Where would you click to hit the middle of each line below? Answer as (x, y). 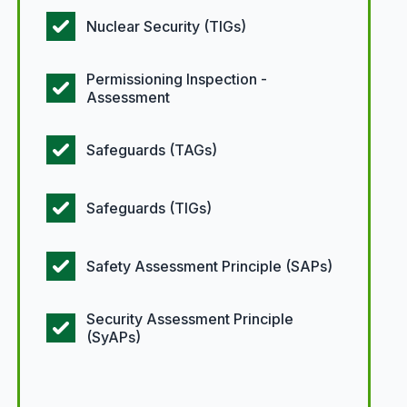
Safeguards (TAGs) (151, 150)
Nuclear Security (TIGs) (166, 26)
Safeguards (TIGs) (149, 208)
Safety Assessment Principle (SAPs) (209, 266)
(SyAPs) (113, 337)
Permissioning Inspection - (176, 79)
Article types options (87, 385)
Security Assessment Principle (189, 319)
